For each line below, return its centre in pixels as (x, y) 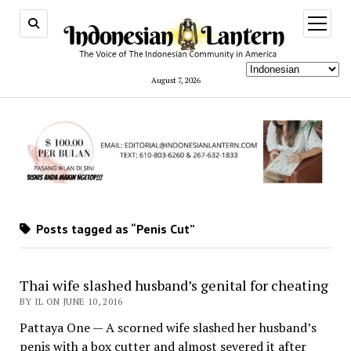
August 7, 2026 (175, 80)
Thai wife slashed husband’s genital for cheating (174, 286)
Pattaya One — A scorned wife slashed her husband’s (168, 328)
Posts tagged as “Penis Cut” (114, 229)
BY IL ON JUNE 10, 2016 (71, 302)
